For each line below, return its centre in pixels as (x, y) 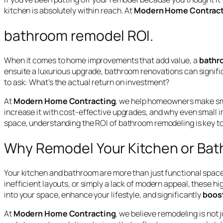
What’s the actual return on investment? (99, 82)
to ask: (17, 82)
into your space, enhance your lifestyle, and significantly (104, 195)
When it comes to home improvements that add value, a (102, 60)
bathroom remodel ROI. (79, 35)
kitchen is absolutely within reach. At (69, 11)
